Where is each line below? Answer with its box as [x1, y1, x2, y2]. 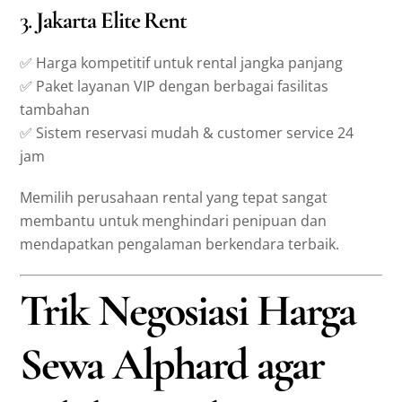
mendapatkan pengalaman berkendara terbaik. [20, 234, 340, 255]
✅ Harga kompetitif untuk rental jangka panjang [20, 52, 344, 73]
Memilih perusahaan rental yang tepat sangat [20, 188, 328, 208]
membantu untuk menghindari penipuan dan [20, 211, 328, 232]
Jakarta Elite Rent [36, 6, 188, 36]
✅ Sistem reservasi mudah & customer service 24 [20, 122, 354, 143]
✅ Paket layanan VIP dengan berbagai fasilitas [20, 75, 329, 96]
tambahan [20, 99, 91, 119]
